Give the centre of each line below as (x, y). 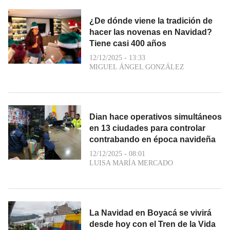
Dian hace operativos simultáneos (156, 117)
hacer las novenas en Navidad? (151, 32)
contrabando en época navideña (152, 139)
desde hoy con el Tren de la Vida (152, 224)
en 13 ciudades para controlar (147, 128)
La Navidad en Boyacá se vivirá (150, 213)
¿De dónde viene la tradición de (151, 21)
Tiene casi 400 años (128, 43)
